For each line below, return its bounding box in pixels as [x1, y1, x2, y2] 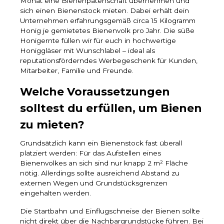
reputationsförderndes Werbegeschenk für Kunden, [20, 56, 197, 65]
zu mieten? [20, 118, 84, 131]
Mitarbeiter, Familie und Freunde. [20, 66, 133, 75]
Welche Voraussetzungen [20, 85, 170, 98]
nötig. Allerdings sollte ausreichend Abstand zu [20, 169, 179, 177]
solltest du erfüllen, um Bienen [20, 101, 202, 115]
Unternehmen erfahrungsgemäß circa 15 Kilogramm [20, 16, 195, 25]
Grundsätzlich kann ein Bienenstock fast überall [20, 139, 182, 147]
